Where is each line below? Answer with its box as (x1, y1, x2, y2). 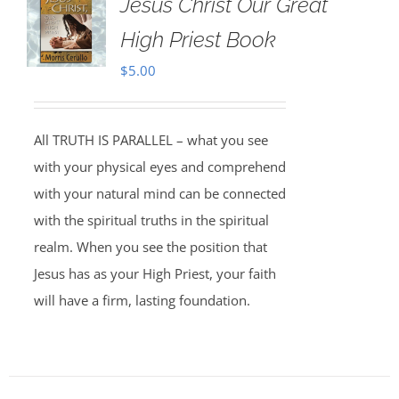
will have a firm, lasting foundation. (33, 291, 250, 309)
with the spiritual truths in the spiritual (33, 211, 269, 229)
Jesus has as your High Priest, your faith (33, 265, 276, 282)
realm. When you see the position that (33, 238, 267, 256)
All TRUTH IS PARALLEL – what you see (33, 131, 268, 149)
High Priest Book (119, 27, 276, 53)
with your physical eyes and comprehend (33, 158, 286, 175)
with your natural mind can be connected (33, 184, 286, 202)
